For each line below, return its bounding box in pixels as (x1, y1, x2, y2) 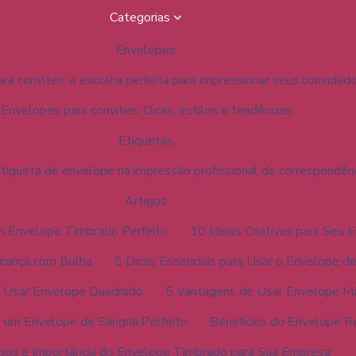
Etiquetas (118, 132, 174, 149)
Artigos (125, 192, 168, 210)
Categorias (110, 9, 171, 26)
